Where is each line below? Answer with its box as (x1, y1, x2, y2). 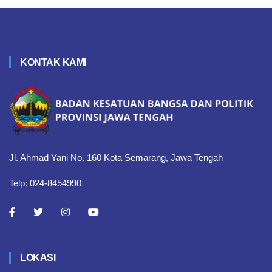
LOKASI (20, 253, 55, 263)
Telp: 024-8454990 (9, 178, 81, 189)
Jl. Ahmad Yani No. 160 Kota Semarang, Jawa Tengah (9, 152, 223, 163)
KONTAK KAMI (20, 57, 86, 68)
